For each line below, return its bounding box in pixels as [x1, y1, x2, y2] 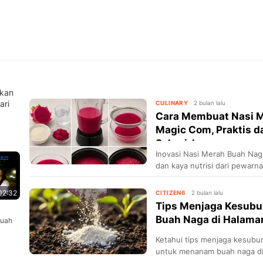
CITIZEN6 [156, 189, 186, 197]
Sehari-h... [156, 137, 207, 150]
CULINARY [156, 99, 188, 107]
